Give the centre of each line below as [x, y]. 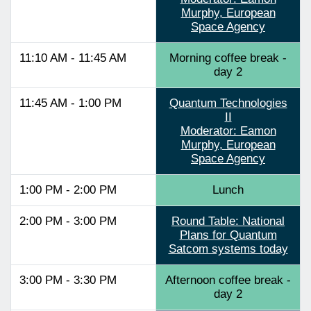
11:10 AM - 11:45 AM [73, 58]
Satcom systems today [228, 249]
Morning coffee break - [228, 58]
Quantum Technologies [228, 103]
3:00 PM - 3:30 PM [68, 280]
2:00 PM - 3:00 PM [68, 221]
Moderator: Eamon [228, 131]
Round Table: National [228, 221]
